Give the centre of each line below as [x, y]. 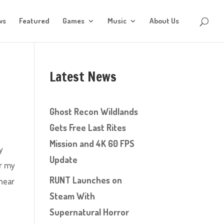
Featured [34, 21]
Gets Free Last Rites [87, 127]
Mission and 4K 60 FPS [92, 143]
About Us [164, 21]
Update [63, 159]
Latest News [83, 77]
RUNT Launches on [85, 180]
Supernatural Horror [89, 212]
